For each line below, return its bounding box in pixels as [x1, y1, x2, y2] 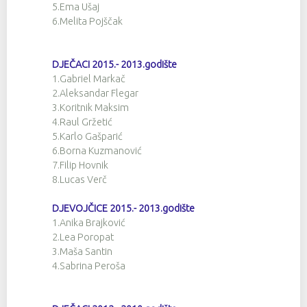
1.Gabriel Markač [52, 73, 125, 84]
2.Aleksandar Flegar [52, 87, 138, 99]
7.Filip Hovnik [52, 159, 108, 171]
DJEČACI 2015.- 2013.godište [52, 58, 177, 70]
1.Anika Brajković [52, 217, 125, 228]
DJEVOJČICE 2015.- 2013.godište [52, 202, 195, 214]
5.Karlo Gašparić [52, 130, 123, 142]
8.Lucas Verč [52, 173, 107, 185]
